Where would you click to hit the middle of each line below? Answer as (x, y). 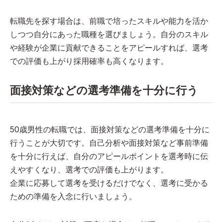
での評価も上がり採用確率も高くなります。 (89, 61)
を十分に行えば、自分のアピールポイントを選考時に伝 (109, 156)
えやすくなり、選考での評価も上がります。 (89, 169)
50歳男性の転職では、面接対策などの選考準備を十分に (110, 129)
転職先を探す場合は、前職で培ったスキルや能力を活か (109, 21)
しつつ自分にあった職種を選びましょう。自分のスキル (109, 34)
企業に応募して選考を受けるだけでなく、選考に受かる (109, 183)
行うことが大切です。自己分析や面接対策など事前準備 (109, 142)
